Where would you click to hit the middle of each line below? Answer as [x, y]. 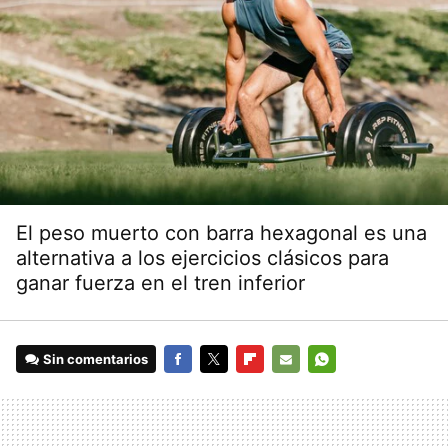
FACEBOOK [199, 387]
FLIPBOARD [271, 387]
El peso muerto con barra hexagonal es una [221, 233]
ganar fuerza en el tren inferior [160, 283]
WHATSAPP [344, 387]
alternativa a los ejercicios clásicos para [202, 258]
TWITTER [228, 387]
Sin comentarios [96, 359]
